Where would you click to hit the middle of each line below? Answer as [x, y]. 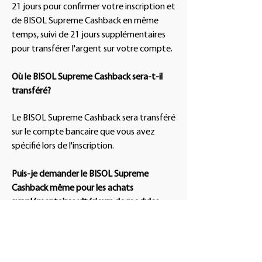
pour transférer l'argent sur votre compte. [92, 49]
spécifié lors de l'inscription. [63, 146]
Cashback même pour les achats [73, 188]
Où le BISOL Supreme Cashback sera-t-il [87, 77]
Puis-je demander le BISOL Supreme [80, 174]
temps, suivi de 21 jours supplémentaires [89, 35]
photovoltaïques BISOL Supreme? [77, 216]
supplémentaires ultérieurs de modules [85, 202]
